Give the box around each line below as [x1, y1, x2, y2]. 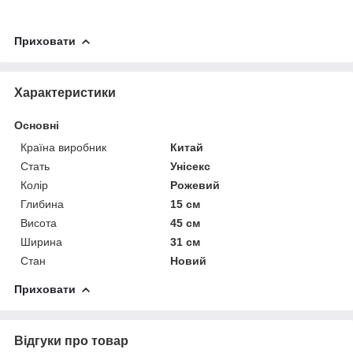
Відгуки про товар [14, 333, 128, 347]
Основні [14, 118, 59, 132]
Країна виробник [20, 140, 106, 154]
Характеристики [14, 85, 116, 99]
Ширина [20, 235, 62, 248]
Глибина [20, 197, 64, 210]
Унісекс [170, 159, 211, 173]
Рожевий [170, 178, 221, 191]
